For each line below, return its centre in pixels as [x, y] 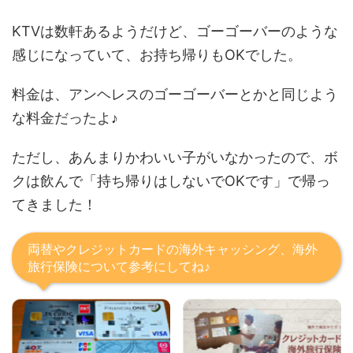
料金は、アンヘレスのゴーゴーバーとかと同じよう [175, 95]
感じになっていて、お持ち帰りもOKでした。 [157, 55]
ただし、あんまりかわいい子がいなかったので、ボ [175, 158]
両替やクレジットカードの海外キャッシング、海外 [173, 249]
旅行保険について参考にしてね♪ [119, 267]
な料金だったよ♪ [65, 118]
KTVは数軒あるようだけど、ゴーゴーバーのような [175, 32]
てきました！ [54, 205]
